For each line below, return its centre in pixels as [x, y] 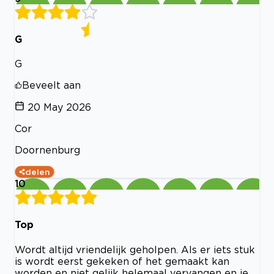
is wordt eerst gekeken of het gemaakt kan [122, 261]
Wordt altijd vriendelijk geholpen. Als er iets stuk [135, 249]
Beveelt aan [51, 85]
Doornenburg [47, 150]
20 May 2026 [59, 107]
